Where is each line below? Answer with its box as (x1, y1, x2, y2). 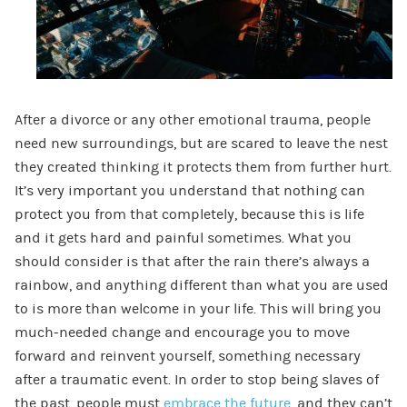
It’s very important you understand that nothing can (14, 183, 365, 200)
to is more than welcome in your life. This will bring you (14, 301, 382, 318)
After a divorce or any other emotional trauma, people (14, 112, 371, 129)
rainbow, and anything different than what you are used (14, 277, 389, 294)
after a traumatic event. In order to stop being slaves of (14, 372, 379, 389)
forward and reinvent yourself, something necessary (14, 348, 361, 365)
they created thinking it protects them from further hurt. (14, 159, 392, 176)
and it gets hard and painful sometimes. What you (14, 230, 352, 247)
